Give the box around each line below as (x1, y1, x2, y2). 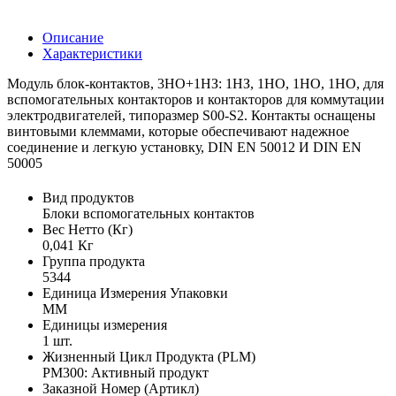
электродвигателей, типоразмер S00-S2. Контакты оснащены (7, 107, 376, 123)
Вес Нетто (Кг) (42, 222, 133, 238)
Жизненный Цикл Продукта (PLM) (42, 349, 255, 365)
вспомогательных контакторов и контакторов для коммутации (7, 91, 385, 107)
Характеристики (42, 45, 142, 61)
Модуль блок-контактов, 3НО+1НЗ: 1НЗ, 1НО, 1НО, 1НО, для (7, 75, 384, 91)
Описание (42, 29, 103, 45)
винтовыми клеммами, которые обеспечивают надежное (7, 123, 349, 139)
